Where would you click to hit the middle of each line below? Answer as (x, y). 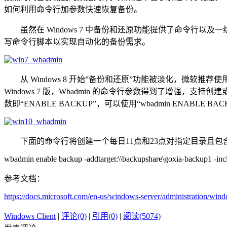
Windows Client (30, 216)
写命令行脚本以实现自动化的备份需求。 (77, 42)
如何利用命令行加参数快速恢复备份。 (73, 10)
